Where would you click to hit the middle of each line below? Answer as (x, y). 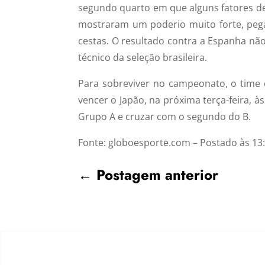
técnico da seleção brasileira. (143, 57)
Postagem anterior (157, 175)
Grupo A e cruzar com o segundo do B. (164, 116)
